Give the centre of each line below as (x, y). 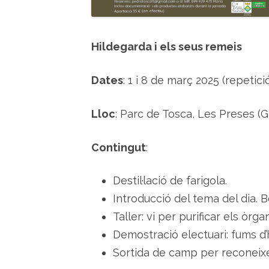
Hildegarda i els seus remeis (167, 47)
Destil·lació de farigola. (170, 180)
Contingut (119, 147)
